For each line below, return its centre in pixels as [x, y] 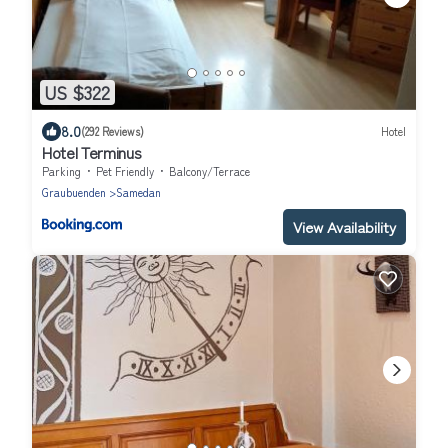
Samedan [138, 191]
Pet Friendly [125, 170]
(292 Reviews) [112, 131]
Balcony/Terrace [209, 170]
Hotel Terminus [92, 151]
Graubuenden [74, 191]
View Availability [344, 226]
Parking [61, 170]
